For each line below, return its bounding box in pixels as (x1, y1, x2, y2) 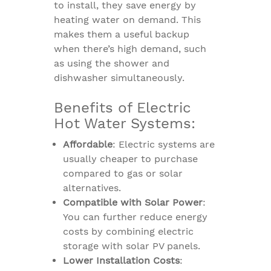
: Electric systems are (113, 139, 215, 150)
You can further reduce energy (63, 211, 207, 223)
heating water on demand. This (54, 14, 201, 25)
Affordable (63, 139, 113, 150)
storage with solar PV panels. (63, 240, 200, 252)
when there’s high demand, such (54, 43, 206, 54)
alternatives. (63, 182, 121, 194)
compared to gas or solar (63, 168, 183, 179)
